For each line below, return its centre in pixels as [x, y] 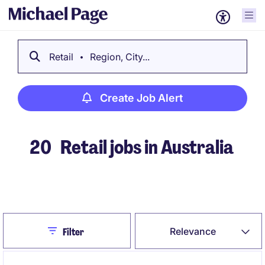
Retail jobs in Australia [146, 147]
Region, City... [119, 57]
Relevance [193, 231]
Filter [73, 232]
